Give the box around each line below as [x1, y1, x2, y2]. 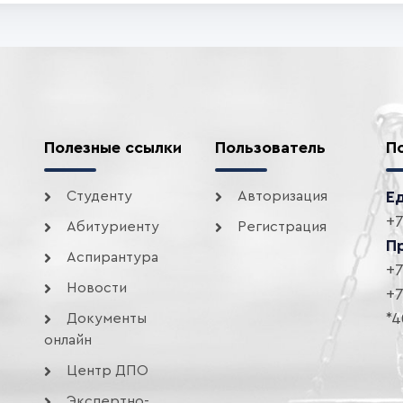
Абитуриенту [67, 219, 159, 234]
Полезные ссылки [44, 139, 182, 156]
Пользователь [215, 139, 326, 156]
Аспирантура [67, 250, 158, 264]
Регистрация [237, 219, 327, 234]
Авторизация [237, 189, 327, 203]
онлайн [44, 333, 92, 347]
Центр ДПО [67, 363, 148, 378]
